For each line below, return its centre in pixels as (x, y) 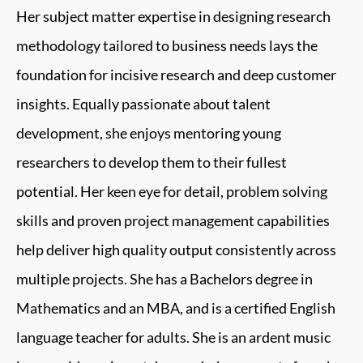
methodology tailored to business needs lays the (167, 45)
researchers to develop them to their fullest (152, 162)
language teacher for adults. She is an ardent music (173, 337)
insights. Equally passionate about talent (143, 104)
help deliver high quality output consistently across (176, 250)
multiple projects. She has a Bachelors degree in (164, 279)
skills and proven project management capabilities (173, 220)
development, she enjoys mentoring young (149, 133)
